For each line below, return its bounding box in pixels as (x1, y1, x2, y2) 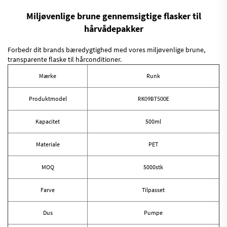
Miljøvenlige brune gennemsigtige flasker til (26, 10, 201, 22)
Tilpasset (142, 186, 165, 194)
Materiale (35, 140, 60, 148)
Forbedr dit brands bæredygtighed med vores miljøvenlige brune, (8, 45, 205, 55)
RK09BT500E (137, 96, 169, 103)
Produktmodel (28, 95, 67, 103)
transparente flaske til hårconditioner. (8, 55, 122, 64)
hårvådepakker (84, 23, 143, 35)
